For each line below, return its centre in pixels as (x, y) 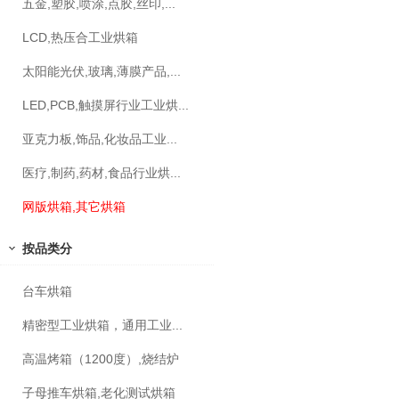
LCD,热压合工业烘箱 (80, 37)
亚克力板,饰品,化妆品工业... (100, 139)
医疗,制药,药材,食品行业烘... (102, 173)
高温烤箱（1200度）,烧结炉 (101, 359)
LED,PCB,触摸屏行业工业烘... (106, 105)
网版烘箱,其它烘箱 (74, 207)
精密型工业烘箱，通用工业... (102, 325)
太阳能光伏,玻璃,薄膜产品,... (102, 71)
